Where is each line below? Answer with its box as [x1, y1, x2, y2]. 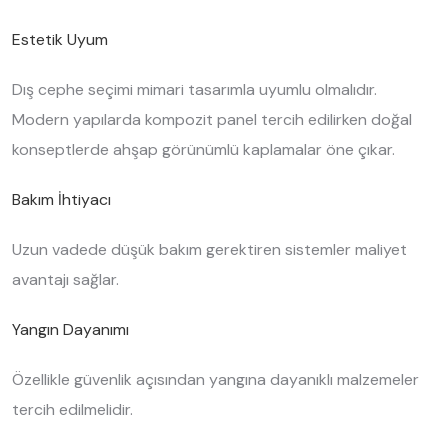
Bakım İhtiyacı [12, 189, 111, 210]
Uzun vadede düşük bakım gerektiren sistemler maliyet [12, 239, 407, 260]
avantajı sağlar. [12, 269, 119, 290]
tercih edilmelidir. [12, 399, 133, 420]
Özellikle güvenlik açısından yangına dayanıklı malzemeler [12, 369, 419, 390]
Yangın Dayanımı [12, 319, 129, 340]
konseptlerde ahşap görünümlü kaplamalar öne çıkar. [12, 139, 395, 160]
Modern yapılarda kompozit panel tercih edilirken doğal [12, 109, 412, 130]
